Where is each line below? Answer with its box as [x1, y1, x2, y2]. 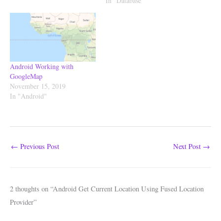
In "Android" [10, 91, 47, 101]
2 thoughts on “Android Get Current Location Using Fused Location [10, 184, 204, 194]
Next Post [173, 142, 203, 151]
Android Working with [10, 62, 74, 72]
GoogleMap [10, 72, 42, 81]
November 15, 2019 [10, 81, 66, 91]
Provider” [10, 197, 37, 207]
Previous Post [18, 142, 59, 151]
